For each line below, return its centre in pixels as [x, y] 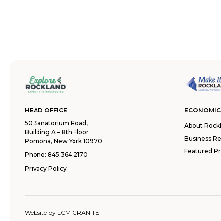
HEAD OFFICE [46, 110]
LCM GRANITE [78, 212]
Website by [41, 212]
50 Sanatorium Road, [56, 123]
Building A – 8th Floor [57, 132]
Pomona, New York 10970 [63, 141]
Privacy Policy [46, 168]
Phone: [36, 155]
